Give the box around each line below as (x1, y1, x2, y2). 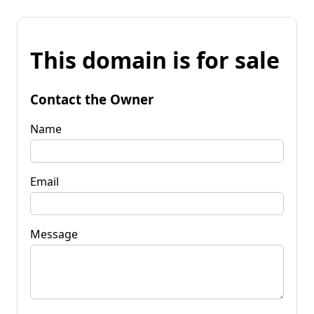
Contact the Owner (30, 90, 153, 108)
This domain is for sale (30, 45, 280, 76)
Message (30, 226, 78, 242)
